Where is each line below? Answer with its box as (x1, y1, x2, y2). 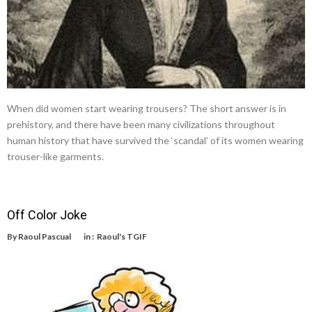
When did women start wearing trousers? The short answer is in (7, 102, 286, 114)
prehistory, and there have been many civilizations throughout (7, 118, 275, 130)
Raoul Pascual (18, 231, 71, 242)
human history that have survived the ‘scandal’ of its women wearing (7, 134, 304, 146)
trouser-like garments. (7, 150, 104, 162)
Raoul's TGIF (97, 231, 147, 242)
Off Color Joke (7, 207, 87, 222)
